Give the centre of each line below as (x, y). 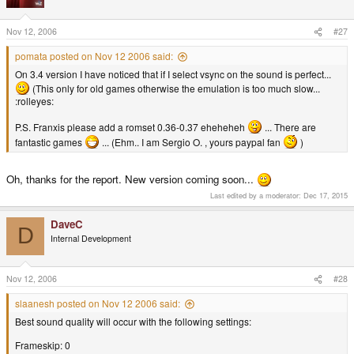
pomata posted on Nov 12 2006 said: (94, 56)
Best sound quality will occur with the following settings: (133, 322)
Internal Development (91, 238)
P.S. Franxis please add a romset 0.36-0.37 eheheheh (131, 127)
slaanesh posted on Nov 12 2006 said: (98, 303)
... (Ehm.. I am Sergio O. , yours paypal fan (191, 142)
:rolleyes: (34, 101)
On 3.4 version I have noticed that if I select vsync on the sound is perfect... (173, 74)
